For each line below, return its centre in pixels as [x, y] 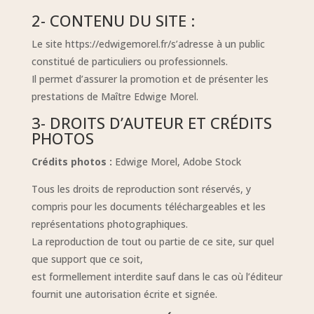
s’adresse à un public [218, 44]
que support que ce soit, [87, 259]
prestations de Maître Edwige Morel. [115, 97]
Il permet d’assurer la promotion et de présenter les [150, 79]
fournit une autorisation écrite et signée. [124, 294]
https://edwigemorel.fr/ [116, 44]
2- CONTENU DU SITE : [113, 21]
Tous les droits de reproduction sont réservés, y [141, 189]
